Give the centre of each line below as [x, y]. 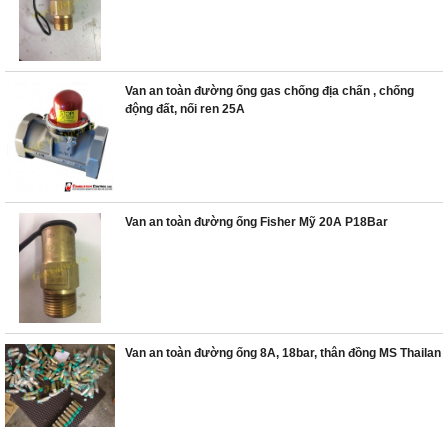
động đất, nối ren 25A [185, 109]
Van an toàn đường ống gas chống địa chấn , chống [269, 91]
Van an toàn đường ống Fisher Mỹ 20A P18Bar [256, 222]
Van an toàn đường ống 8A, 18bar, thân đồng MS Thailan [283, 353]
